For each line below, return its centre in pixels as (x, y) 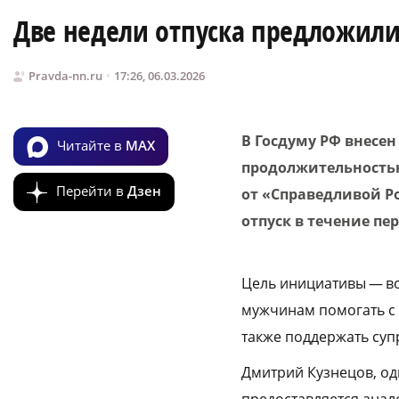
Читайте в (91, 145)
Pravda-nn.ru (65, 76)
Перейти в (92, 190)
